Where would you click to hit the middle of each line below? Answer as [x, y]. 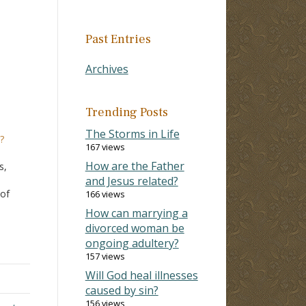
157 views [105, 256]
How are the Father [135, 166]
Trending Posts [126, 112]
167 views [105, 147]
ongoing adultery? [132, 243]
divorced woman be [135, 228]
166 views [105, 194]
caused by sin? [122, 290]
